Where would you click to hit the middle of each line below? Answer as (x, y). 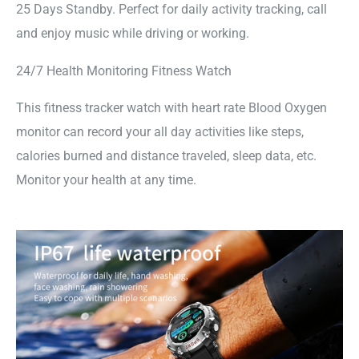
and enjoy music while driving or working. (133, 34)
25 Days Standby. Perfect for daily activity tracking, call (171, 10)
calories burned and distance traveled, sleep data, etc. (166, 156)
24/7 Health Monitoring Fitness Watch (124, 71)
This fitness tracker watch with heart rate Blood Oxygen (171, 108)
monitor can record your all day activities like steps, (160, 132)
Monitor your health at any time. (106, 180)
